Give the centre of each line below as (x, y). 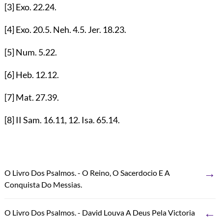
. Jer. (93, 29)
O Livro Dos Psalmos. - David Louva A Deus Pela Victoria (99, 212)
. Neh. (61, 29)
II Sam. (28, 120)
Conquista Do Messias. (43, 184)
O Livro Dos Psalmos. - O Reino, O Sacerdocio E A (87, 172)
